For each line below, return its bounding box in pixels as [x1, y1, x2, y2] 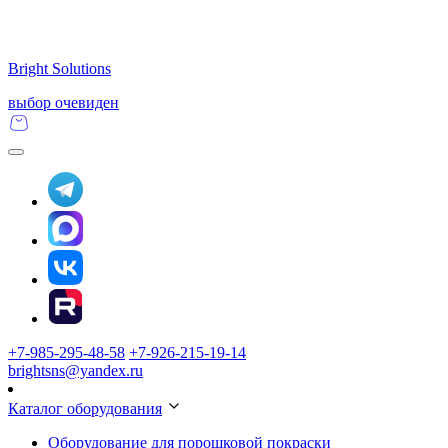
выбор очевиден [8, 94, 119, 111]
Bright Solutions [8, 60, 111, 77]
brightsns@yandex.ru [8, 362, 143, 379]
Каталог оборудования [8, 400, 162, 417]
